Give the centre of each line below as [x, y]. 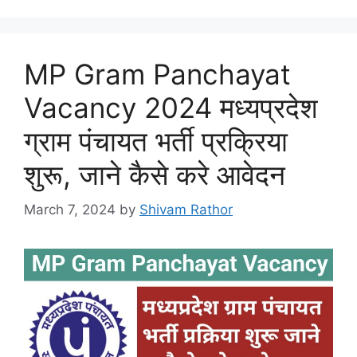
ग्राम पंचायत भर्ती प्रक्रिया [156, 141]
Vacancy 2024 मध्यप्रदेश [171, 107]
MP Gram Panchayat [157, 74]
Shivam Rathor [186, 210]
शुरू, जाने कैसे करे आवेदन [155, 174]
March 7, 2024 [70, 210]
